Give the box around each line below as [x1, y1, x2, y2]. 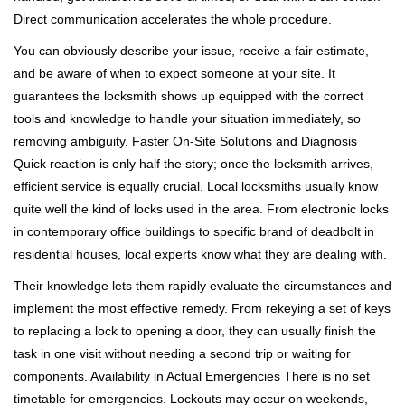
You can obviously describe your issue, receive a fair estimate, [14, 43, 369, 58]
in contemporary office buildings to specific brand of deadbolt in [14, 224, 374, 239]
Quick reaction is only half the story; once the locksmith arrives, [14, 156, 373, 171]
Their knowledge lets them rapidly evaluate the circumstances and [14, 278, 391, 293]
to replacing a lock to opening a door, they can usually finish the [14, 324, 376, 338]
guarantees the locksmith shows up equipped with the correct [14, 89, 363, 103]
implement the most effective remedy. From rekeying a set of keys [14, 301, 391, 316]
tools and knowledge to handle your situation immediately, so [14, 111, 361, 126]
